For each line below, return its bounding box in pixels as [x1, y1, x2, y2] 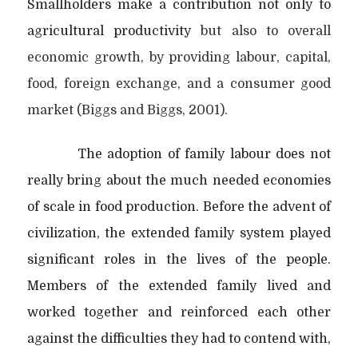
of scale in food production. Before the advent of [27, 199, 331, 214]
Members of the [27, 278, 149, 293]
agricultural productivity [27, 23, 201, 38]
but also [201, 23, 257, 38]
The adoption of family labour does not [77, 146, 331, 161]
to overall [265, 23, 332, 38]
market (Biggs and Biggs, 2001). [27, 102, 228, 117]
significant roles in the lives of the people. [27, 252, 331, 267]
